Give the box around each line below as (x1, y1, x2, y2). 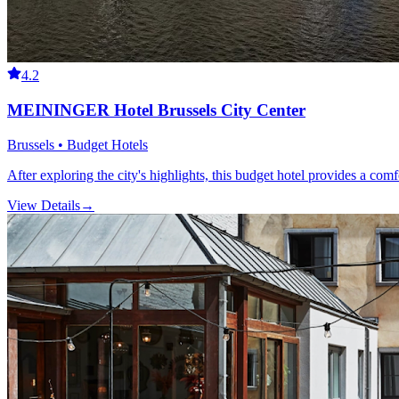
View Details (7, 197, 80, 213)
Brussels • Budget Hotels (7, 136, 148, 152)
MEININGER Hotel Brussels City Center (7, 100, 305, 119)
